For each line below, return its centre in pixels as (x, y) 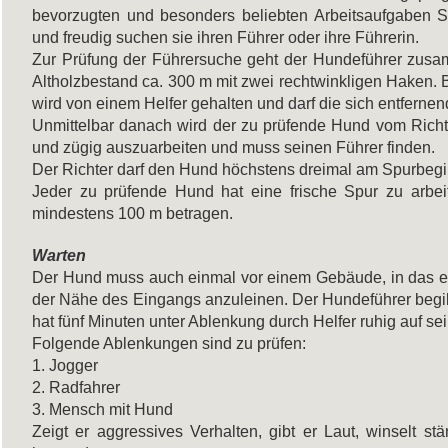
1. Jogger (65, 365)
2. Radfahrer (76, 387)
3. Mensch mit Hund (102, 409)
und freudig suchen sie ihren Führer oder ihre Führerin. (225, 37)
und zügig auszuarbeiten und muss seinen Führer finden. (233, 147)
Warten (59, 255)
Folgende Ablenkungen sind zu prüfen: (169, 343)
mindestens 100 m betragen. (132, 213)
